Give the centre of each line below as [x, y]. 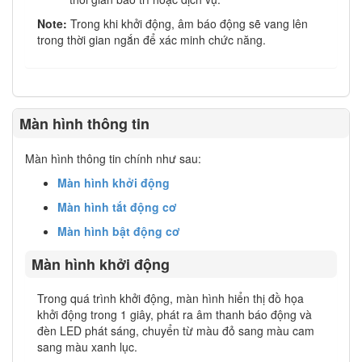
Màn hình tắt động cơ [117, 206]
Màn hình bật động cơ [119, 231]
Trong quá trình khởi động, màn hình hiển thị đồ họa [170, 299]
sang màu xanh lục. [87, 347]
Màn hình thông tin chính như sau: [113, 158]
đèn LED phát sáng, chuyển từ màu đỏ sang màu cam [176, 331]
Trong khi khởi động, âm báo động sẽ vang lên [189, 24]
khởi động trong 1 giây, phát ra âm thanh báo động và [175, 315]
